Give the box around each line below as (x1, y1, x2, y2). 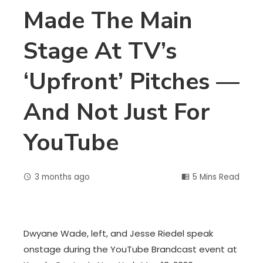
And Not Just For (23, 96, 210, 128)
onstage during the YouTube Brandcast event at (23, 243, 237, 255)
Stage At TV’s (23, 35, 177, 67)
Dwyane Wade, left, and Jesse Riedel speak (23, 227, 213, 240)
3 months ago (35, 171, 90, 183)
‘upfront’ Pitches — (23, 66, 240, 97)
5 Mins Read (193, 171, 240, 183)
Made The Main (23, 5, 193, 36)
